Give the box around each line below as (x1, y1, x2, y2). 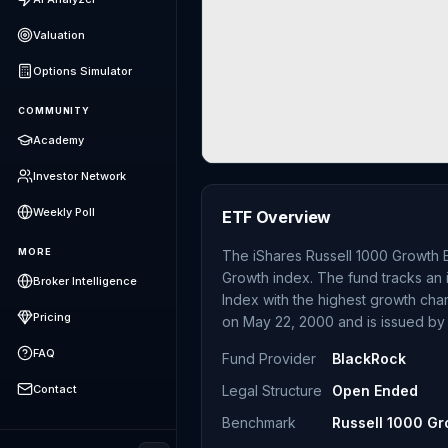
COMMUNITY (18, 105, 91, 116)
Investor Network (33, 169, 126, 183)
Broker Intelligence (33, 274, 137, 288)
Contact (33, 382, 77, 396)
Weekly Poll (33, 205, 95, 219)
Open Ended (332, 382, 418, 399)
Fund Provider (222, 350, 316, 367)
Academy (33, 133, 84, 147)
